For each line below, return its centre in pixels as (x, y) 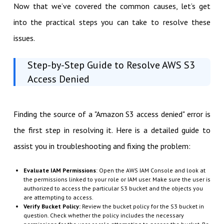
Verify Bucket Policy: (52, 206)
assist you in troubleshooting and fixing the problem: (102, 146)
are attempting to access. (58, 197)
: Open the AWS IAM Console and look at (150, 170)
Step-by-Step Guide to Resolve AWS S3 (111, 65)
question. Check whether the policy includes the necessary (103, 215)
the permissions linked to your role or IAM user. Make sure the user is (117, 179)
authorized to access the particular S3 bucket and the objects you (113, 188)
